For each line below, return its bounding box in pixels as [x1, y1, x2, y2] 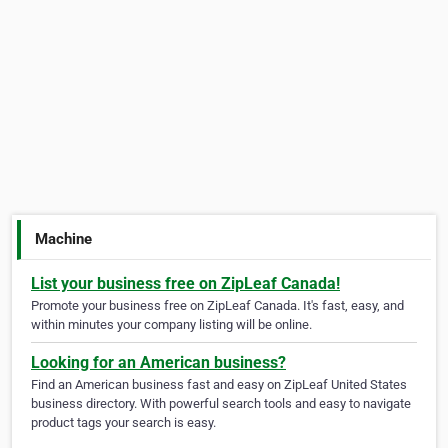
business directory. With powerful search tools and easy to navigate [31, 396, 411, 412]
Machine [35, 229, 93, 248]
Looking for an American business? [31, 353, 286, 373]
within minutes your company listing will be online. [31, 317, 312, 333]
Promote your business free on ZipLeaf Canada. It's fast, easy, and [31, 298, 404, 314]
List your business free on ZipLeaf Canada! [31, 274, 340, 294]
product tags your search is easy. [31, 415, 216, 431]
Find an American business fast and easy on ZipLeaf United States [31, 377, 407, 393]
